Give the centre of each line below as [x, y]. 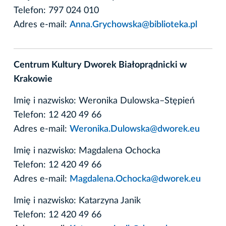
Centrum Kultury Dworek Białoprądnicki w [100, 65]
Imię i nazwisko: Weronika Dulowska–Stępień [104, 101]
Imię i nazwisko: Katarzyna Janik [77, 201]
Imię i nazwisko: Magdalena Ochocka [87, 151]
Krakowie [33, 79]
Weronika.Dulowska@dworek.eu [136, 129]
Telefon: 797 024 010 [56, 10]
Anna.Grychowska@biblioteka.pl [133, 24]
